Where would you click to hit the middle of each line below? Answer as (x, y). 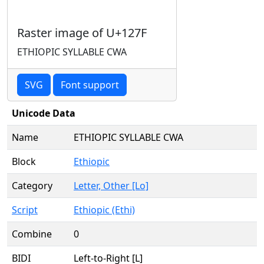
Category (32, 186)
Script (25, 210)
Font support (90, 85)
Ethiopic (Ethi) (104, 210)
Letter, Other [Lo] (111, 186)
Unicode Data (44, 113)
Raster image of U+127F (82, 33)
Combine (32, 234)
